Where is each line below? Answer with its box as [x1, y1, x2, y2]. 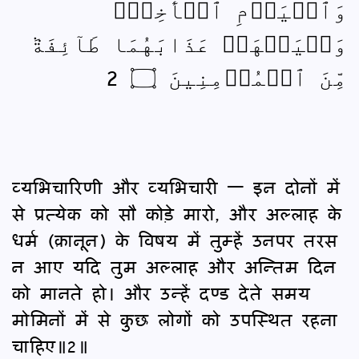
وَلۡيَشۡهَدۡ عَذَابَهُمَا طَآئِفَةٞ [30, 23, 347, 62]
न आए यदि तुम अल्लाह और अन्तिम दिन [12, 251, 337, 281]
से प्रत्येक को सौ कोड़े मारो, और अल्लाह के [12, 198, 342, 228]
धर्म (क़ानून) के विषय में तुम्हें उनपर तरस [12, 224, 338, 255]
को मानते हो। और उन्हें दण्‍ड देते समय [12, 277, 310, 308]
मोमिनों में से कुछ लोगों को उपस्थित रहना [12, 304, 337, 334]
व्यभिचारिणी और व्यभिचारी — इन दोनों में [12, 171, 341, 202]
